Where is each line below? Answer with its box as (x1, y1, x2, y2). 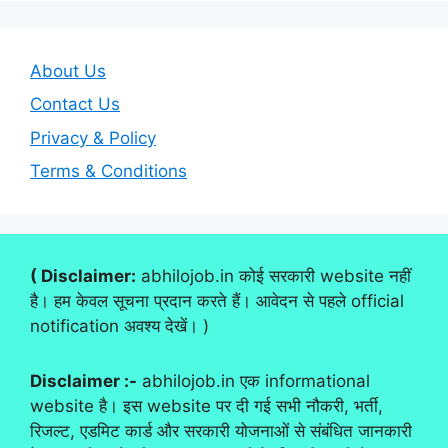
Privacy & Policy (30, 127, 156, 148)
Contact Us (30, 94, 120, 115)
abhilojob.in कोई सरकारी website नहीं (136, 266, 411, 287)
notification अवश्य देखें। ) (30, 316, 209, 337)
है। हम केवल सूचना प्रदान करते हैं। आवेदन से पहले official (30, 291, 404, 312)
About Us (30, 60, 106, 81)
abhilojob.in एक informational (137, 371, 370, 392)
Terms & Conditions (30, 161, 187, 182)
